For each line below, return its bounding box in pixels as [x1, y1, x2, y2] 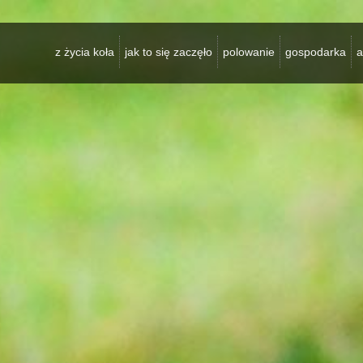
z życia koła [55, 45, 114, 58]
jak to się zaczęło [125, 45, 212, 58]
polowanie [223, 45, 275, 58]
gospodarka [285, 45, 346, 58]
